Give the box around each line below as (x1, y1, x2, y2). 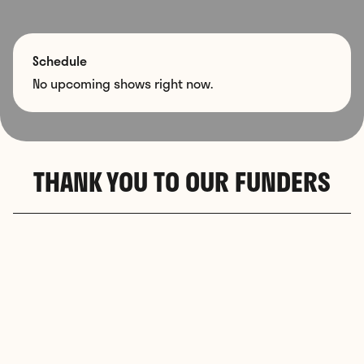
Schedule (32, 50, 87, 71)
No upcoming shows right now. (32, 73, 213, 94)
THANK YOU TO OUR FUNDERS (33, 162, 331, 202)
